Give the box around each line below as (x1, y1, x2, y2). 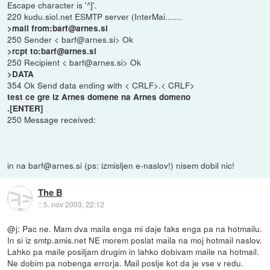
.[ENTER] (7, 102, 44, 114)
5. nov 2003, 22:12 (43, 199, 104, 209)
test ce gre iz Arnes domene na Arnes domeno (7, 90, 191, 102)
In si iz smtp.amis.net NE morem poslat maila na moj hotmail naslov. (7, 233, 263, 246)
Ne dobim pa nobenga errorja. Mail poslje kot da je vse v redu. (7, 256, 244, 269)
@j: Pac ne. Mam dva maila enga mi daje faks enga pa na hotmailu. (7, 222, 263, 234)
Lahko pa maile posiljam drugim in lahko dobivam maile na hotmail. (7, 245, 260, 257)
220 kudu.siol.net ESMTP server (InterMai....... (7, 10, 183, 22)
